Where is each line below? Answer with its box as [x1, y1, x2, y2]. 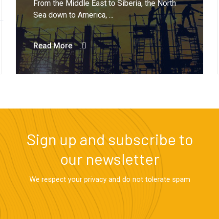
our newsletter [60, 149, 159, 168]
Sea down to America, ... [33, 10, 114, 20]
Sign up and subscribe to [26, 129, 193, 148]
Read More [33, 41, 73, 51]
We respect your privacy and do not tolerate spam [29, 175, 190, 184]
